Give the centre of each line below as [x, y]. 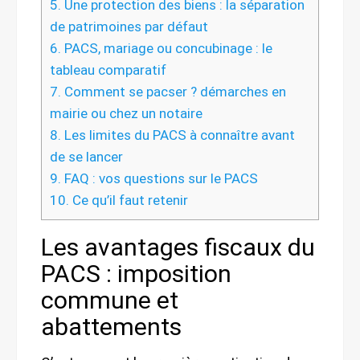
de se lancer [86, 156]
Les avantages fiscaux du [178, 247]
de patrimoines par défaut [129, 26]
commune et [110, 300]
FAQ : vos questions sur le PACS [160, 178]
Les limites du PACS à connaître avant [178, 135]
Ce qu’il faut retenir [129, 200]
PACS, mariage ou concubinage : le [167, 48]
